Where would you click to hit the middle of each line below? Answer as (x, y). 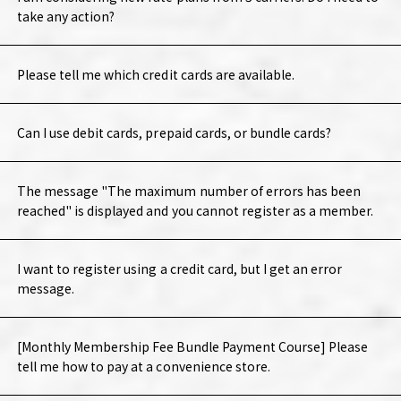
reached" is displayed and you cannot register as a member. (195, 211)
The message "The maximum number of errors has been (189, 191)
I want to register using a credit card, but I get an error (179, 269)
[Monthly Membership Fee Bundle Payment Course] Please (192, 347)
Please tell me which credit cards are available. (156, 75)
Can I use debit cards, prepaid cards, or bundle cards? (174, 133)
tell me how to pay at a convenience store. (143, 367)
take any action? (66, 17)
